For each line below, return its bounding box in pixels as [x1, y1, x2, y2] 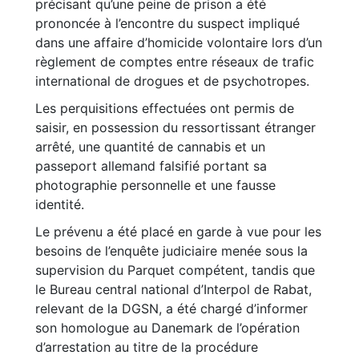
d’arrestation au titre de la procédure [35, 339, 258, 355]
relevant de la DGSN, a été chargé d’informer [35, 301, 308, 317]
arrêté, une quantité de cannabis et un [35, 139, 265, 155]
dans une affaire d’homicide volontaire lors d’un [35, 34, 322, 50]
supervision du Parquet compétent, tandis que [35, 262, 315, 278]
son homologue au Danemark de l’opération [35, 320, 300, 336]
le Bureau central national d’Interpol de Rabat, [35, 281, 312, 297]
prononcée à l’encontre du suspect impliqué [35, 15, 300, 31]
